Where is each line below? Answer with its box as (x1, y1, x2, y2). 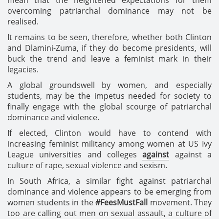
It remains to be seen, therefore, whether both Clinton (7, 31, 212, 43)
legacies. (7, 64, 39, 75)
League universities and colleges (7, 149, 143, 160)
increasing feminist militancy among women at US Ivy (7, 138, 212, 149)
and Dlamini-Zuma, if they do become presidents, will (7, 42, 212, 53)
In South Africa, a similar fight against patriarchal (7, 175, 212, 186)
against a (169, 149, 212, 160)
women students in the (7, 197, 95, 208)
